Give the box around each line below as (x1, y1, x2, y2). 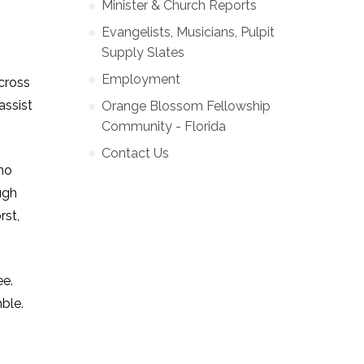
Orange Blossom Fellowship (102, 98, 271, 114)
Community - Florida (102, 119, 226, 134)
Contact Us (102, 145, 169, 161)
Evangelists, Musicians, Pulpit (102, 24, 275, 40)
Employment (102, 71, 180, 87)
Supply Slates (102, 45, 184, 60)
